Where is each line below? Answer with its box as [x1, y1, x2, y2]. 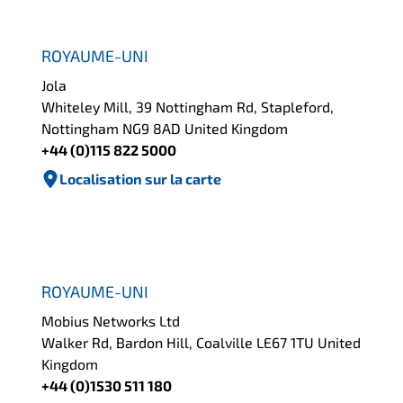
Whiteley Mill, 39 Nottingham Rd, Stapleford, [41, 97, 335, 115]
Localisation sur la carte [59, 169, 222, 187]
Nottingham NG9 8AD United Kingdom [41, 119, 289, 137]
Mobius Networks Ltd [41, 312, 181, 330]
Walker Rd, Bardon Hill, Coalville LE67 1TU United [41, 334, 362, 352]
